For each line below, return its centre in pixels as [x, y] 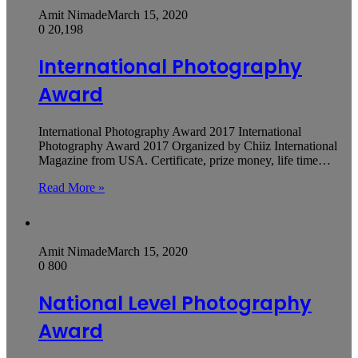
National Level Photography [175, 303]
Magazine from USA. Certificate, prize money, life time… [185, 160]
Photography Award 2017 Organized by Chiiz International [188, 145]
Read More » [72, 187]
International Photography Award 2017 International [170, 131]
